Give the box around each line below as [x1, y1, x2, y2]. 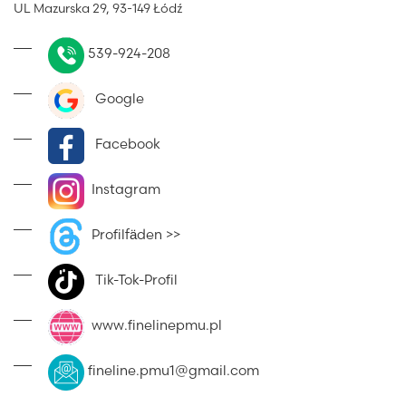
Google [84, 90, 144, 108]
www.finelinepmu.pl [84, 316, 222, 334]
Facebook [84, 135, 160, 153]
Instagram [84, 180, 160, 198]
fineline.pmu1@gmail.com [88, 362, 259, 380]
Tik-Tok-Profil [84, 271, 178, 289]
